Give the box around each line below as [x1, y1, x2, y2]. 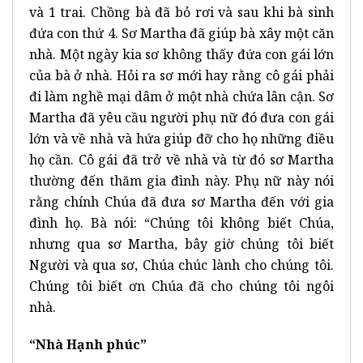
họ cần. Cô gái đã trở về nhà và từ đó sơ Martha [29, 150, 334, 169]
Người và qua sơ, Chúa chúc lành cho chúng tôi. [29, 255, 334, 274]
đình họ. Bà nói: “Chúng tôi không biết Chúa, [29, 213, 334, 232]
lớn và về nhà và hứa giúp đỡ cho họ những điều [29, 129, 334, 147]
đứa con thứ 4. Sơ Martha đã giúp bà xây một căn [29, 23, 334, 42]
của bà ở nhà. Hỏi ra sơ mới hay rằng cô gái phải [29, 66, 334, 84]
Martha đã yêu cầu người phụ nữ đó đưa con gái [29, 108, 334, 126]
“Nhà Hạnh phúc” [29, 335, 147, 353]
